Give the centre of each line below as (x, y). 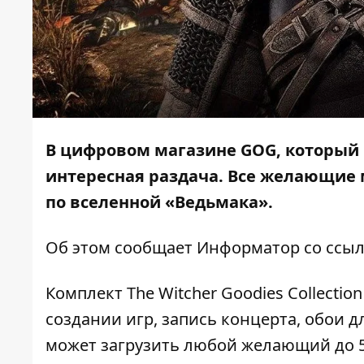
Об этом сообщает (121, 248)
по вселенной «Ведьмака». (159, 202)
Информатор (248, 248)
